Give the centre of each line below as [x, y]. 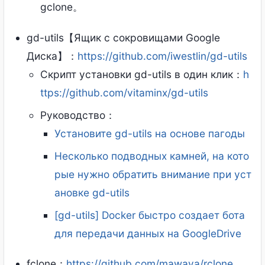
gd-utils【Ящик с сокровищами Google [124, 37]
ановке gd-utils [92, 192]
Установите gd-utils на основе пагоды [149, 133]
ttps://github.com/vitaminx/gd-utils [125, 92]
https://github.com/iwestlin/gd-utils [163, 56]
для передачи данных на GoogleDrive [148, 233]
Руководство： [78, 115]
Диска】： [52, 56]
